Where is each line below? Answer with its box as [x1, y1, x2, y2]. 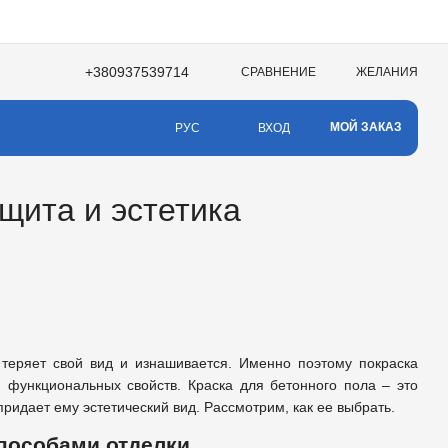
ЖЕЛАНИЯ [356, 64, 418, 79]
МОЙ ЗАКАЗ [330, 119, 402, 134]
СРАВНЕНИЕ [241, 64, 316, 79]
